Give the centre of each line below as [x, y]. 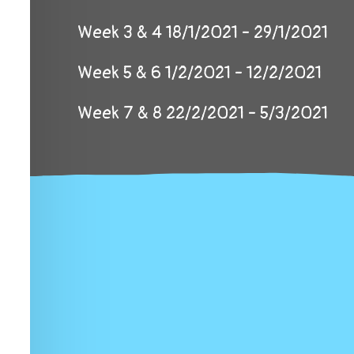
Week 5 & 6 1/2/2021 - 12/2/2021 [200, 73]
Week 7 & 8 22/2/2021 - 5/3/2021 [203, 113]
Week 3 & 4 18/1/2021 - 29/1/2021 [203, 32]
